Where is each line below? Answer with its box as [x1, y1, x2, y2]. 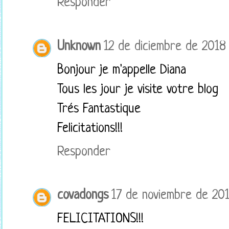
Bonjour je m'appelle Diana [57, 62, 186, 78]
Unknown [57, 39, 101, 54]
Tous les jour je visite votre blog [57, 82, 218, 97]
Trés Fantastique [57, 101, 141, 117]
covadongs [57, 188, 108, 203]
